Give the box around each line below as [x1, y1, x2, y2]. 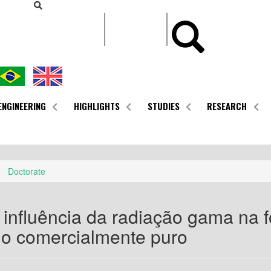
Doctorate [8, 165, 45, 178]
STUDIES [147, 99, 180, 113]
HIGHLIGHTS [73, 99, 120, 113]
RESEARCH [207, 99, 247, 113]
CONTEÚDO [135, 5, 158, 11]
